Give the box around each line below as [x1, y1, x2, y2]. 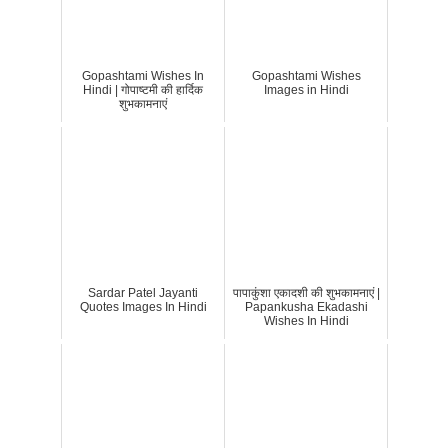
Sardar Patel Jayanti [88, 286, 198, 300]
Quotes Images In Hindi [79, 300, 207, 314]
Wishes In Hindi [263, 314, 349, 328]
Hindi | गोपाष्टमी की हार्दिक [83, 83, 203, 97]
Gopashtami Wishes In [82, 69, 204, 83]
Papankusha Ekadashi [244, 300, 368, 314]
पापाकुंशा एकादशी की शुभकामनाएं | [232, 286, 380, 300]
